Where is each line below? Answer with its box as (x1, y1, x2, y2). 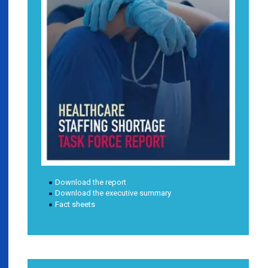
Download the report (54, 177, 126, 187)
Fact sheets (54, 200, 95, 209)
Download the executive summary (54, 188, 171, 198)
